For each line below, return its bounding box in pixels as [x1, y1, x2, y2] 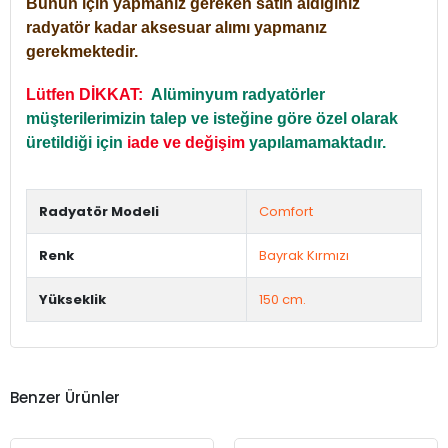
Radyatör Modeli [39, 201, 159, 221]
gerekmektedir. [26, 42, 138, 60]
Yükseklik [39, 289, 106, 309]
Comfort [259, 201, 313, 221]
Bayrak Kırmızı [259, 245, 349, 265]
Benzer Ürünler [10, 387, 120, 409]
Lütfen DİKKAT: [26, 85, 151, 103]
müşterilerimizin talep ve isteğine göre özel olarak [26, 109, 398, 127]
